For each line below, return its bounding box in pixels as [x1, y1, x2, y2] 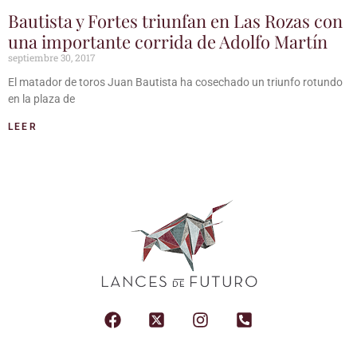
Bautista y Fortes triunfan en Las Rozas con [8, 8, 343, 33]
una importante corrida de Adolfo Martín [8, 29, 328, 53]
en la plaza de [8, 92, 75, 105]
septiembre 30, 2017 [8, 50, 96, 64]
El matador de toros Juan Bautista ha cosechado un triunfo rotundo [8, 75, 343, 88]
